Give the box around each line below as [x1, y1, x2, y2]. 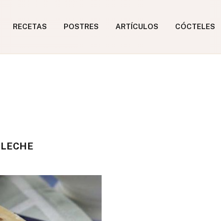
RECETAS [13, 22, 47, 31]
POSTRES [64, 22, 99, 31]
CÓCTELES [175, 22, 215, 31]
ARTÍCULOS [115, 22, 158, 31]
